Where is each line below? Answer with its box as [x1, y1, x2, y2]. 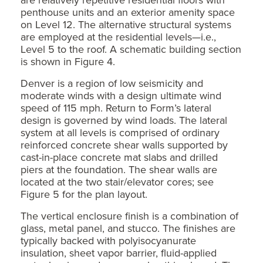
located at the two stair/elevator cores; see [21, 174, 214, 189]
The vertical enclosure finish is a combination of [21, 208, 238, 223]
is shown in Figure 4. [21, 53, 115, 69]
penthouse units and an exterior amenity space [21, 4, 235, 19]
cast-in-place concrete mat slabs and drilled [21, 149, 218, 164]
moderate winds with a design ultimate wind [21, 87, 221, 103]
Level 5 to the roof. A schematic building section [21, 41, 241, 56]
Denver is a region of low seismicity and [21, 75, 203, 90]
